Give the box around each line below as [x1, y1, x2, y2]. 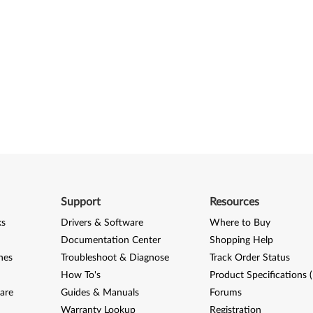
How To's [60, 270, 101, 280]
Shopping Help [210, 235, 274, 245]
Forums [210, 287, 242, 298]
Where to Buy [210, 217, 271, 228]
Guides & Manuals [60, 287, 139, 298]
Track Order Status [210, 252, 291, 263]
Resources [210, 196, 260, 208]
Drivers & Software [60, 217, 143, 228]
